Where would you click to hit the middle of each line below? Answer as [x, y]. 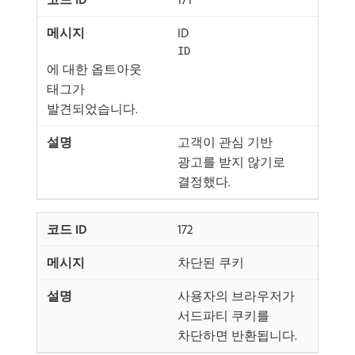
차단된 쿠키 [211, 262]
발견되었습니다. [92, 109]
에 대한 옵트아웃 [94, 69]
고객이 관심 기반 [225, 142]
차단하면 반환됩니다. [237, 335]
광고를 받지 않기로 [231, 162]
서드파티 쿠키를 [223, 315]
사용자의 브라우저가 [236, 296]
